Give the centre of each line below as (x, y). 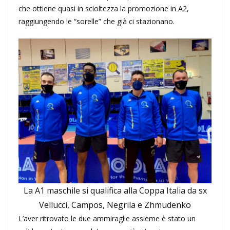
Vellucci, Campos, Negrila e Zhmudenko (115, 205)
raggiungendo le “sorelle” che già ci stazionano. (97, 22)
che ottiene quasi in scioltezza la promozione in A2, (104, 9)
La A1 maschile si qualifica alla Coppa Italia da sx (115, 191)
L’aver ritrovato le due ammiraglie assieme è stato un (107, 219)
